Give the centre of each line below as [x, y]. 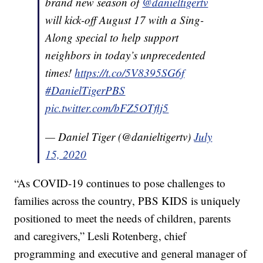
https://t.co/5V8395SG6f [130, 73]
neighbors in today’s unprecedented [126, 55]
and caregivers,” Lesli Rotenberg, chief [100, 236]
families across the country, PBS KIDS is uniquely [128, 201]
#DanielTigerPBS [85, 90]
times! [60, 73]
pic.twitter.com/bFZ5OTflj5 [107, 108]
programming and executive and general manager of [131, 254]
